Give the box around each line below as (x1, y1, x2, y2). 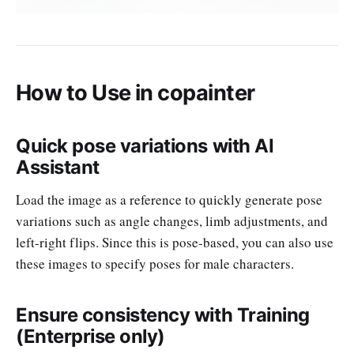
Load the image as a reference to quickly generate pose (16, 190, 322, 209)
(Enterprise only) (16, 324, 165, 348)
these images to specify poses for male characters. (16, 254, 294, 273)
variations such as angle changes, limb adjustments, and (16, 211, 328, 230)
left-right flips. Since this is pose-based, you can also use (16, 232, 333, 251)
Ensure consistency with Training (16, 303, 310, 326)
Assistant (16, 155, 100, 179)
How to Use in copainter (16, 79, 255, 106)
